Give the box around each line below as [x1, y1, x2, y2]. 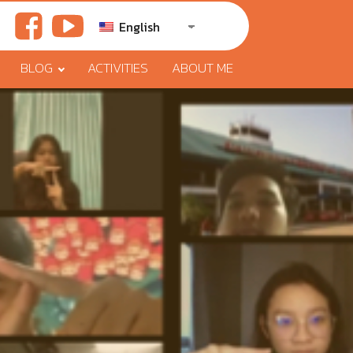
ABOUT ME [172, 58, 233, 78]
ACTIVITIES [87, 58, 148, 78]
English [116, 17, 160, 36]
